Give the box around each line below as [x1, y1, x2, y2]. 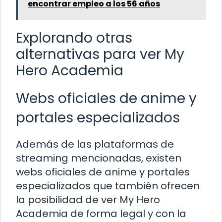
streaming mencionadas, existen [16, 151, 181, 166]
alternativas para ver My [16, 45, 184, 64]
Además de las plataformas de [16, 137, 174, 152]
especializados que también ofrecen [16, 179, 200, 193]
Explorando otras [16, 28, 132, 48]
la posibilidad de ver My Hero [16, 193, 160, 207]
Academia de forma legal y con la [16, 207, 186, 221]
